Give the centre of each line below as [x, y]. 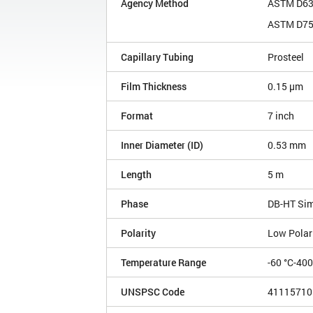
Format [137, 116]
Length [136, 175]
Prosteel [286, 57]
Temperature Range [163, 263]
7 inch [281, 116]
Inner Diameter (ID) [162, 145]
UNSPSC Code [153, 292]
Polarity [138, 233]
